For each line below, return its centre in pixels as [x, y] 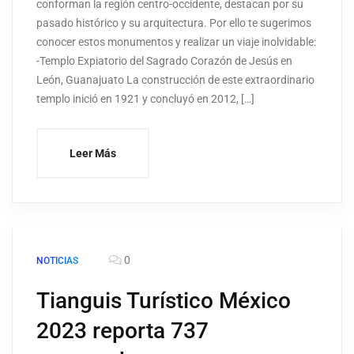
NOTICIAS [57, 261]
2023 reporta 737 [122, 331]
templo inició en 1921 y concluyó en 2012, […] [145, 99]
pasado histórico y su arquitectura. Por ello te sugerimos [174, 23]
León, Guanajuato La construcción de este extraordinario [175, 80]
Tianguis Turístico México [164, 301]
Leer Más [93, 154]
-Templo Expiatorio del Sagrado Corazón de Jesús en [164, 61]
